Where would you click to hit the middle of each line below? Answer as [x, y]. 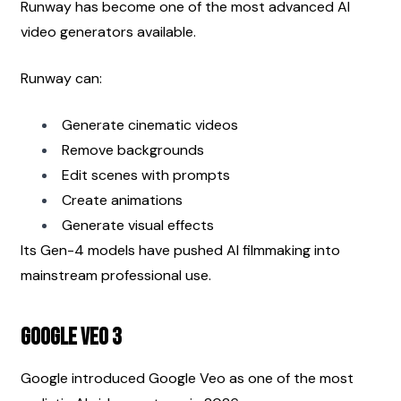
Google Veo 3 [71, 337]
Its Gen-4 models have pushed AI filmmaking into [180, 250]
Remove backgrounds [133, 149]
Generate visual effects [138, 225]
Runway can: [61, 78]
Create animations [122, 200]
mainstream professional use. [116, 275]
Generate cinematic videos [150, 124]
